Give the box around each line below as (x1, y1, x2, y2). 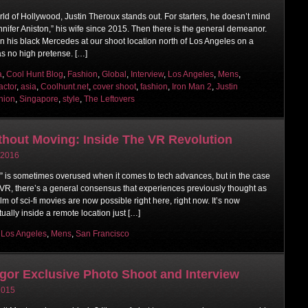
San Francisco (76, 228, 129, 239)
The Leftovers (84, 93, 135, 104)
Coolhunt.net (41, 81, 89, 91)
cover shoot (93, 81, 136, 91)
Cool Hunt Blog (6, 69, 63, 79)
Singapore (19, 93, 58, 104)
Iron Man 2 (172, 81, 212, 91)
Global (102, 69, 126, 79)
